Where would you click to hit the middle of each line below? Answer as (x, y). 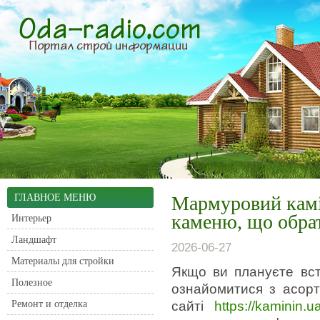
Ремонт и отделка (49, 304)
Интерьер (31, 218)
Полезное (32, 282)
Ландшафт (34, 240)
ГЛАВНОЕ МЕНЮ (55, 197)
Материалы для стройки (63, 261)
